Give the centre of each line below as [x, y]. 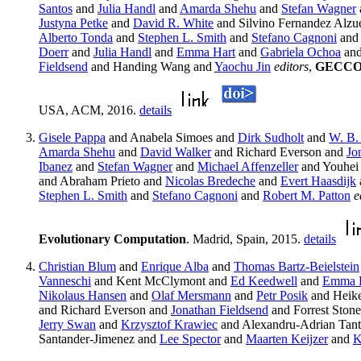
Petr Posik [282, 296]
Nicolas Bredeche [210, 181]
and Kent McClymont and [161, 281]
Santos [56, 9]
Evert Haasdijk [318, 181]
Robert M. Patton [307, 196]
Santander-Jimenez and [99, 339]
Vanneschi [65, 281]
